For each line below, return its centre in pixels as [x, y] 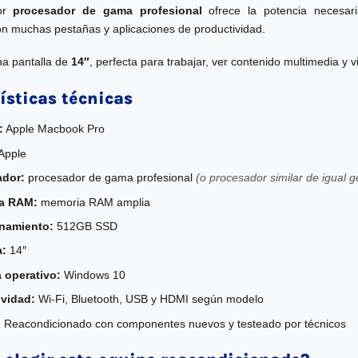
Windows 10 [93, 274]
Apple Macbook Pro [54, 129]
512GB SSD [86, 226]
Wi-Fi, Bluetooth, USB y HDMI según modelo [150, 299]
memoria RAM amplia [94, 202]
